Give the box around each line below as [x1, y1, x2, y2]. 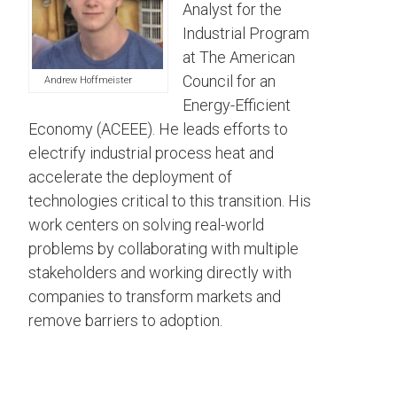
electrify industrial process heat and [28, 144, 274, 163]
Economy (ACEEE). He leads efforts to [28, 120, 288, 139]
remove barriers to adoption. [28, 311, 222, 331]
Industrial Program [183, 24, 309, 43]
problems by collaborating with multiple [28, 239, 299, 259]
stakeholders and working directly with [28, 263, 292, 283]
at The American [183, 48, 295, 67]
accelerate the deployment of [28, 167, 232, 187]
